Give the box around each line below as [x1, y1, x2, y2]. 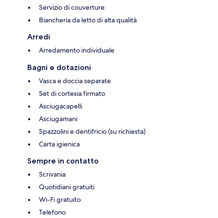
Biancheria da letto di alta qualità [39, 15, 137, 24]
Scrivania [39, 169, 66, 179]
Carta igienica [39, 139, 80, 148]
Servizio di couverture [39, 2, 105, 12]
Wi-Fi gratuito [39, 195, 81, 204]
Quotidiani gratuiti [39, 182, 94, 191]
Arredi [27, 32, 50, 41]
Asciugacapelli [39, 101, 82, 110]
